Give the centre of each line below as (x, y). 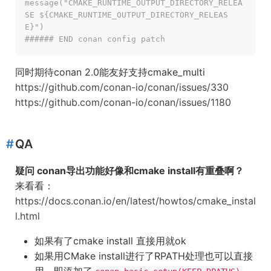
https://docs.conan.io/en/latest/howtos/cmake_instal (135, 201)
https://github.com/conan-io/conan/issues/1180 (123, 102)
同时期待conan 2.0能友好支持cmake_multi (110, 72)
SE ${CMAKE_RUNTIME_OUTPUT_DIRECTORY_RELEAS (126, 15)
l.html (28, 216)
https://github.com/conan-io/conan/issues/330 (122, 87)
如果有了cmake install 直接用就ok (110, 241)
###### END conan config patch (95, 39)
